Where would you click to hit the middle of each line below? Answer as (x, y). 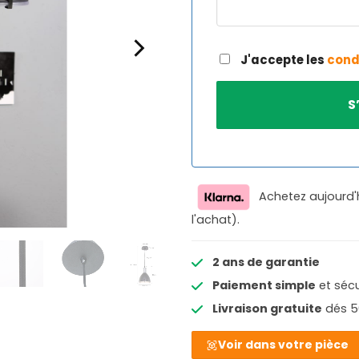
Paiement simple (264, 285)
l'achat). (216, 219)
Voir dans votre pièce (284, 345)
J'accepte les (282, 59)
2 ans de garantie (266, 262)
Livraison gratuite (267, 309)
